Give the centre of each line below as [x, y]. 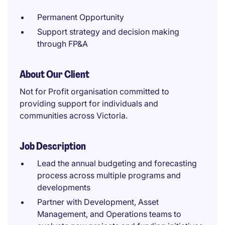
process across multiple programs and [109, 175]
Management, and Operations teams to [109, 214]
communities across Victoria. [74, 116]
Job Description [53, 146]
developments [64, 187]
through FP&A [63, 44]
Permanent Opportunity [81, 17]
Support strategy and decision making [108, 32]
